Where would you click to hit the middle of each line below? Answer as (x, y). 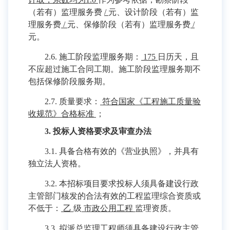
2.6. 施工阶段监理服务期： (93, 57)
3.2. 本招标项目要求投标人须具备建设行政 (122, 184)
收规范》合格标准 (62, 114)
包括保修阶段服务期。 (69, 81)
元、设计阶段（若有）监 (154, 12)
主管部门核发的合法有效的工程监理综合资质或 (114, 196)
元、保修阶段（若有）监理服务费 (129, 24)
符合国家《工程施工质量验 (150, 101)
